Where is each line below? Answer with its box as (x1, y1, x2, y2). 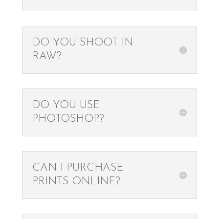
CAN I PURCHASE (32, 162, 123, 174)
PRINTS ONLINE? (32, 176, 120, 187)
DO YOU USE (32, 100, 100, 111)
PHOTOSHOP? (32, 113, 104, 125)
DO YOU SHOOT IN (32, 37, 133, 48)
